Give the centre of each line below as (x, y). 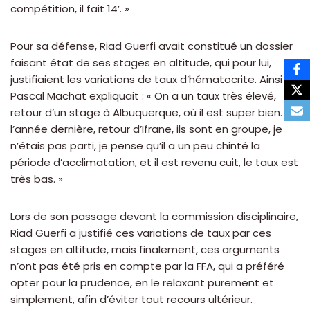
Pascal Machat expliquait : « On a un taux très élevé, (143, 96)
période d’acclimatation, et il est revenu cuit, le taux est (154, 163)
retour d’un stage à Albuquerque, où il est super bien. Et (153, 113)
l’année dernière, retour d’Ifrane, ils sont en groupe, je (146, 129)
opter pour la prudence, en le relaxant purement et (142, 283)
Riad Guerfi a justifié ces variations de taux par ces (141, 233)
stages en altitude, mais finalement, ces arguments (145, 250)
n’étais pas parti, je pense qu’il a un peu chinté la (135, 146)
